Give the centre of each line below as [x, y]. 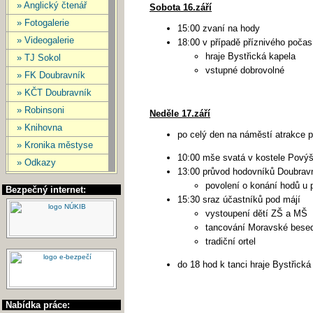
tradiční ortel [231, 241]
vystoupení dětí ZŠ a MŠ [256, 213]
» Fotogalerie [43, 23]
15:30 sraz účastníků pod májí [239, 199]
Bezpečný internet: [46, 190]
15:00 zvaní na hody [219, 28]
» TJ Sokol [39, 58]
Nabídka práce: [38, 305]
